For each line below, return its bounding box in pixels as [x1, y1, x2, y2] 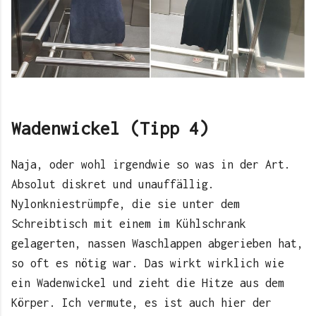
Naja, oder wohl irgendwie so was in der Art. [11, 157, 291, 171]
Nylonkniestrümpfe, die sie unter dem [11, 197, 240, 210]
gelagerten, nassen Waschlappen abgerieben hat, [11, 236, 303, 250]
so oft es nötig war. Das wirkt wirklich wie [11, 256, 284, 269]
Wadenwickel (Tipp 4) [11, 119, 209, 139]
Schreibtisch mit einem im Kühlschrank [11, 217, 246, 230]
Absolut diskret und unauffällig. [11, 177, 214, 190]
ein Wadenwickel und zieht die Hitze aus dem [11, 276, 284, 289]
